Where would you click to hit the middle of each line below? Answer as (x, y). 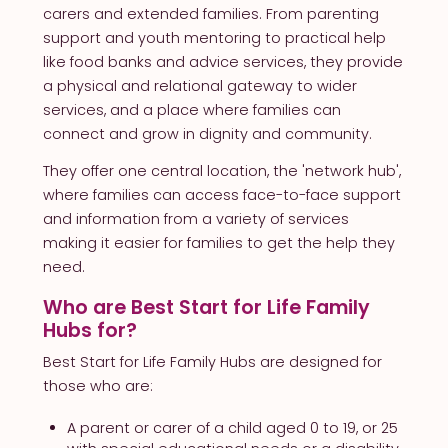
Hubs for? (92, 331)
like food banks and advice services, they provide (222, 62)
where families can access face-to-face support (221, 194)
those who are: (99, 386)
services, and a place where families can (191, 110)
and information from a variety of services (195, 218)
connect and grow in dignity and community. (207, 134)
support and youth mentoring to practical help (214, 38)
